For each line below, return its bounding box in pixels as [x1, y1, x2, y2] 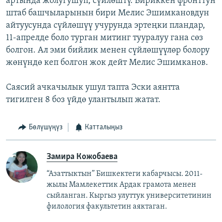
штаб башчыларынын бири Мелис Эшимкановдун [6, 8, 209, 18]
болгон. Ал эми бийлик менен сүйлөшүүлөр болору [6, 46, 210, 55]
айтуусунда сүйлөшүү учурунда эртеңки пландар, [6, 21, 205, 31]
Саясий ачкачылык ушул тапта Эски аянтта [6, 83, 180, 93]
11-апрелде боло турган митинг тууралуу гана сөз [6, 33, 203, 43]
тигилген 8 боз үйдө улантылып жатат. [6, 95, 161, 105]
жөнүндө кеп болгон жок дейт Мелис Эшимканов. [6, 58, 208, 68]
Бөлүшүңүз [28, 123, 62, 132]
